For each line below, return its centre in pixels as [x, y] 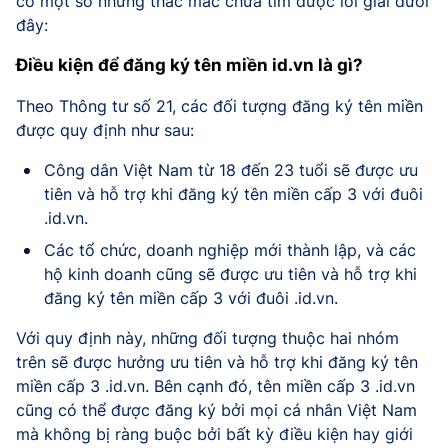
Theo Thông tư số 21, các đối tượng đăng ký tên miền [219, 106]
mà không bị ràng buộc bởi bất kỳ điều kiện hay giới [214, 434]
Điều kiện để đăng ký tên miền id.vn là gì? [189, 65]
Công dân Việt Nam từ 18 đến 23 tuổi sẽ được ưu [231, 170]
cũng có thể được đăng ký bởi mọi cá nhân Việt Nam [216, 410]
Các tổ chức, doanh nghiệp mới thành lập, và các [230, 250]
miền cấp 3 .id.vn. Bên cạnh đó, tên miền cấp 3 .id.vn [215, 386]
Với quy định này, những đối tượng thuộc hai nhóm [207, 338]
